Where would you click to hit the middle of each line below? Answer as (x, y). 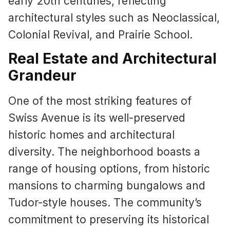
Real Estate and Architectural (112, 59)
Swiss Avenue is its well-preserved (97, 118)
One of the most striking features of (100, 101)
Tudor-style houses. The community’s (105, 203)
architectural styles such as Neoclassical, (114, 17)
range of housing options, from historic (109, 169)
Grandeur (42, 76)
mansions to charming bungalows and (107, 186)
